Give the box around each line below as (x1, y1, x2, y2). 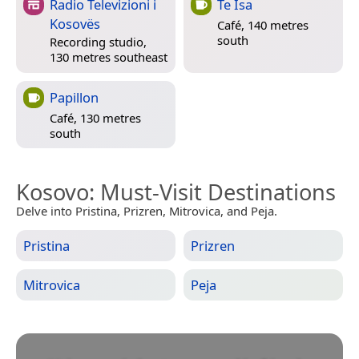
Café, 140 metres (217, 16, 309, 33)
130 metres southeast (50, 49, 167, 66)
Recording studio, (50, 34, 147, 50)
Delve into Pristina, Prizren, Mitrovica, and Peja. (16, 202, 277, 219)
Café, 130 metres (50, 109, 141, 126)
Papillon (50, 87, 99, 107)
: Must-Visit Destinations (89, 176, 336, 207)
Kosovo (16, 176, 89, 207)
